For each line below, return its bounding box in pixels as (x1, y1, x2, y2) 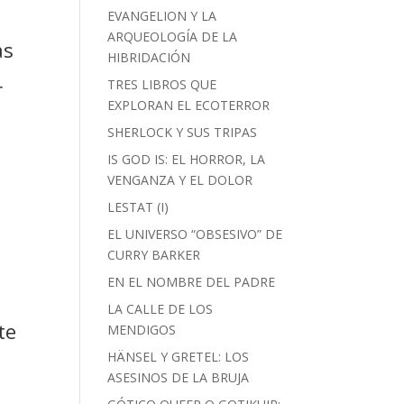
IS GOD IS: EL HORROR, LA (107, 151, 266, 168)
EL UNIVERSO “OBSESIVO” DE (107, 225, 283, 243)
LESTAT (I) (107, 198, 170, 216)
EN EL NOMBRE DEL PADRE (107, 273, 276, 290)
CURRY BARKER (107, 246, 201, 263)
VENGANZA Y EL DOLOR (107, 171, 253, 188)
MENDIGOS (107, 321, 177, 338)
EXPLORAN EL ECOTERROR (107, 96, 271, 114)
